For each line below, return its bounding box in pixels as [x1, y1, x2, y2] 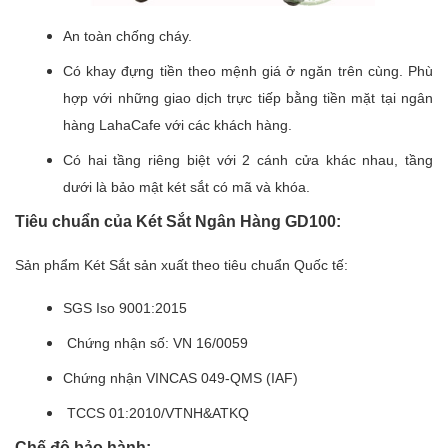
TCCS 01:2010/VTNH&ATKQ [63, 404, 249, 421]
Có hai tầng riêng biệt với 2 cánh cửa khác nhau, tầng [63, 151, 433, 168]
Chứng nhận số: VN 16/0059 [63, 334, 248, 351]
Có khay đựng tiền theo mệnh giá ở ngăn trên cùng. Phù [63, 62, 433, 79]
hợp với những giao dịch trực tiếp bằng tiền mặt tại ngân [63, 89, 433, 106]
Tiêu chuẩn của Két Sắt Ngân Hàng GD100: [15, 212, 341, 230]
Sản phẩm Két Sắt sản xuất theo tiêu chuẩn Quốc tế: [15, 256, 348, 273]
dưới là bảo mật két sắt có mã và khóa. [63, 178, 310, 195]
